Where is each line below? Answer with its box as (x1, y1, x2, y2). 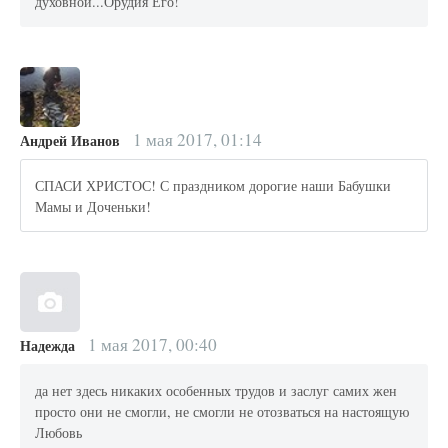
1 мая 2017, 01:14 (128, 128, 262, 152)
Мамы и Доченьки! (35, 196, 152, 216)
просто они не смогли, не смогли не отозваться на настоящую (35, 401, 410, 421)
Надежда (20, 335, 75, 357)
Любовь (35, 422, 83, 442)
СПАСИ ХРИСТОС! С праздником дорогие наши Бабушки (35, 175, 392, 195)
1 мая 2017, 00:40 (83, 333, 217, 357)
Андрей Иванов (20, 130, 120, 152)
